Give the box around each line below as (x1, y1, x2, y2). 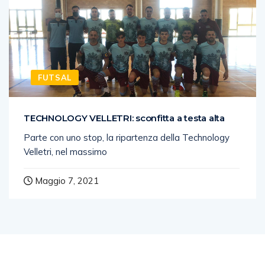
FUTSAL (38, 72, 72, 82)
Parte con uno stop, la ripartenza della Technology (24, 131, 230, 143)
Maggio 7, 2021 (33, 174, 99, 186)
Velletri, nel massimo (24, 146, 107, 157)
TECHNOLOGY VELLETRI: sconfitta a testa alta (24, 112, 225, 124)
